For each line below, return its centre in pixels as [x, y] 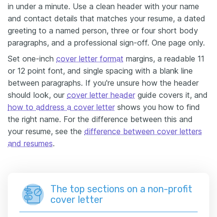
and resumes [30, 143]
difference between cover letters [143, 131]
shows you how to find [157, 107]
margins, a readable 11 [164, 59]
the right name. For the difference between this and [100, 119]
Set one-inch [32, 59]
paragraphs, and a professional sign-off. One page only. [106, 43]
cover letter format [90, 59]
